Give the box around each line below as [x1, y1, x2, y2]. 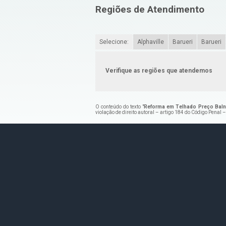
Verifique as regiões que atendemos [105, 67, 212, 74]
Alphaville [137, 38, 164, 45]
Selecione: [99, 38, 129, 45]
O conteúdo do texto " [95, 103, 144, 109]
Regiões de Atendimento [95, 4, 204, 16]
